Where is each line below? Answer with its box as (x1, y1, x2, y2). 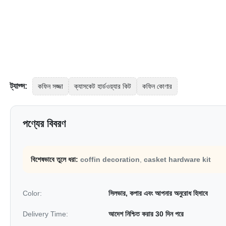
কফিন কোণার (142, 82, 172, 90)
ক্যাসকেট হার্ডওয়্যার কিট (74, 82, 131, 90)
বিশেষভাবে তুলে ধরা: (31, 155, 78, 163)
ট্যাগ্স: (10, 82, 27, 90)
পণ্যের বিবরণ (23, 118, 66, 129)
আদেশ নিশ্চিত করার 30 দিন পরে (108, 210, 184, 218)
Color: (23, 189, 42, 197)
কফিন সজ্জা (38, 82, 63, 90)
